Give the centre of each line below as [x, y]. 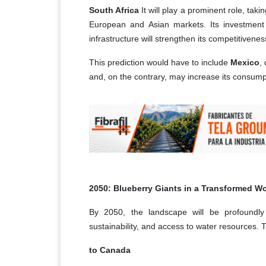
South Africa [114, 10]
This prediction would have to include [160, 62]
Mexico [245, 62]
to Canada [110, 250]
